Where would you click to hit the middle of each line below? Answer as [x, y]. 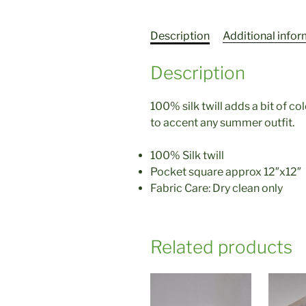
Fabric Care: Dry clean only [217, 189]
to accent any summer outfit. [222, 123]
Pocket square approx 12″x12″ [226, 172]
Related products [221, 247]
